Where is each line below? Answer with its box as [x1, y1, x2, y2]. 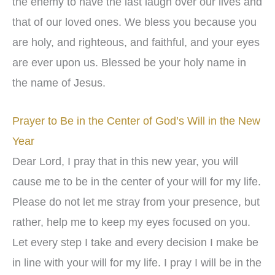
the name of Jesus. [12, 77, 106, 90]
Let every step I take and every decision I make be [12, 236, 258, 249]
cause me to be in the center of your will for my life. [12, 176, 261, 188]
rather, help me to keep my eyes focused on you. [12, 216, 250, 229]
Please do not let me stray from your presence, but [12, 196, 260, 209]
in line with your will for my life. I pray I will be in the [12, 257, 261, 269]
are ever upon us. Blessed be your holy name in [12, 56, 246, 69]
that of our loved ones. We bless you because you [12, 16, 257, 29]
